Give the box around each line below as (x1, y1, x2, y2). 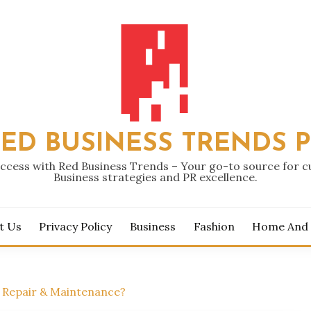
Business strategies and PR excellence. (53, 170, 258, 184)
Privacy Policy (39, 219, 112, 233)
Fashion (193, 219, 235, 233)
